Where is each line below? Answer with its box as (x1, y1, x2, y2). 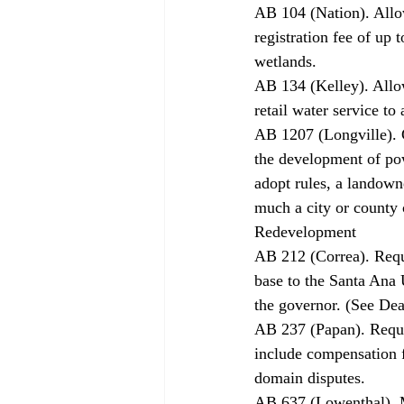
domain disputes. (254, 368, 370, 387)
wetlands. (254, 51, 321, 70)
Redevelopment (254, 222, 361, 241)
